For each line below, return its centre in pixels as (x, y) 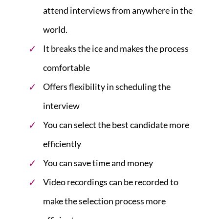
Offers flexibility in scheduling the (107, 86)
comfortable (66, 67)
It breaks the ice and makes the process (116, 48)
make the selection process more (104, 201)
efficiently (62, 143)
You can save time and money (98, 163)
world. (55, 29)
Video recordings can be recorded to (111, 182)
